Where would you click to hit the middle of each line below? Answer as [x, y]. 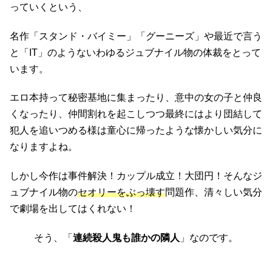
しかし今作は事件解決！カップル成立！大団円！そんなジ [136, 176]
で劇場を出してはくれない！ [73, 209]
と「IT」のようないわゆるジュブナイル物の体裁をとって [135, 52]
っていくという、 [49, 7]
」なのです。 [209, 237]
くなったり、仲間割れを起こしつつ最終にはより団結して [136, 114]
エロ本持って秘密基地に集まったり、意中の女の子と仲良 [136, 98]
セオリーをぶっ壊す [121, 192]
